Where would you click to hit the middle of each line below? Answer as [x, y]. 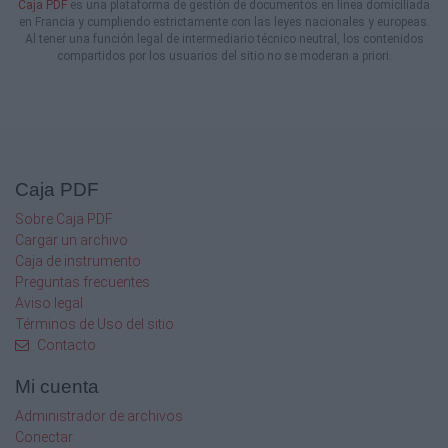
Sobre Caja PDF [64, 218]
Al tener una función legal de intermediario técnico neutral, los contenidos [224, 38]
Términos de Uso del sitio [94, 323]
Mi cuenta [57, 386]
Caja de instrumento [78, 260]
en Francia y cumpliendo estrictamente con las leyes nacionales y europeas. [224, 21]
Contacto [66, 344]
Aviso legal [49, 302]
